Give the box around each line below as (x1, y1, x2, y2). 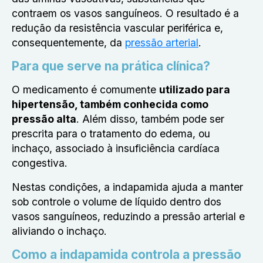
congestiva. (12, 157, 70, 169)
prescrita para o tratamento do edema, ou (12, 127, 210, 140)
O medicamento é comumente (12, 83, 159, 96)
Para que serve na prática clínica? (12, 59, 210, 73)
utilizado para (159, 83, 230, 96)
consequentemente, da (12, 36, 125, 49)
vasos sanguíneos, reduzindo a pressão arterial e (12, 210, 245, 222)
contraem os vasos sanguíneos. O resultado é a (12, 7, 239, 19)
